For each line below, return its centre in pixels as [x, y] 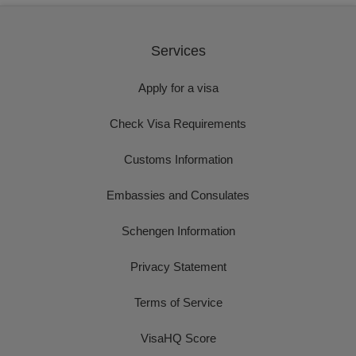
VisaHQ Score [178, 338]
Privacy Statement [178, 267]
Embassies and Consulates [178, 195]
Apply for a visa [178, 88]
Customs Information [178, 159]
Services [178, 51]
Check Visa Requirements [178, 124]
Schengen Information [178, 231]
